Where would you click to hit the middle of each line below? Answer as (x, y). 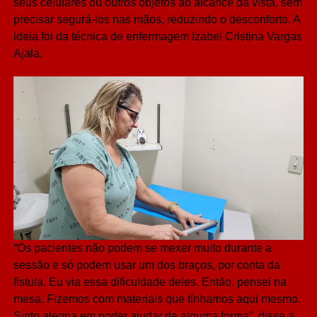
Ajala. (28, 54)
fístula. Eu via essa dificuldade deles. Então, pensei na (150, 282)
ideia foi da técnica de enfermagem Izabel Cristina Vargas (157, 37)
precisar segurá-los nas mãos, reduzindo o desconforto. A (156, 20)
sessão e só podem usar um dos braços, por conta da (146, 265)
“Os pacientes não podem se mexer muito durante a (142, 248)
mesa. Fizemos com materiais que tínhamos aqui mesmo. (157, 299)
